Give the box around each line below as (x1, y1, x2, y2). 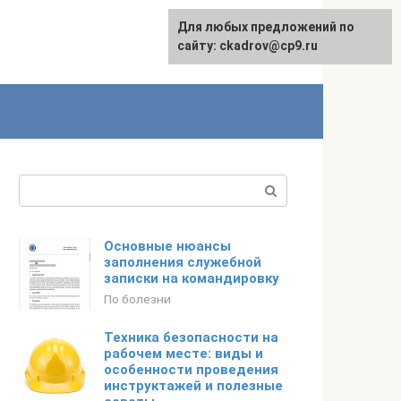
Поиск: (19, 176, 64, 193)
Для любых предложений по (177, 20, 354, 34)
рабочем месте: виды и (104, 346, 263, 362)
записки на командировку (104, 270, 279, 286)
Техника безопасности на (104, 329, 278, 346)
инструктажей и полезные (104, 378, 283, 394)
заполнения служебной (104, 254, 261, 270)
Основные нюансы (104, 238, 231, 254)
